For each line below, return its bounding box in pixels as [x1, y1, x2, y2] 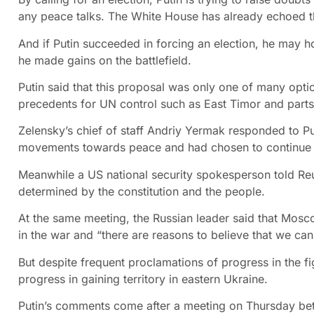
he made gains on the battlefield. [18, 53, 191, 67]
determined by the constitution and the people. [18, 184, 265, 198]
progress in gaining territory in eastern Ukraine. [18, 271, 268, 286]
